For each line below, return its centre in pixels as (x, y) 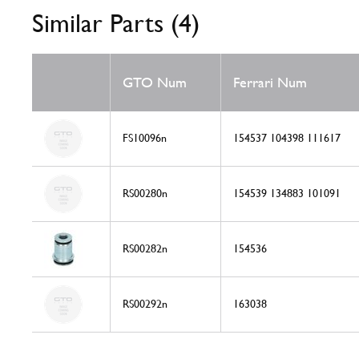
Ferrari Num (270, 83)
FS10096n (145, 138)
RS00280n (145, 194)
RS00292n (145, 304)
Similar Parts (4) (116, 23)
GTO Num (155, 83)
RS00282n (145, 249)
